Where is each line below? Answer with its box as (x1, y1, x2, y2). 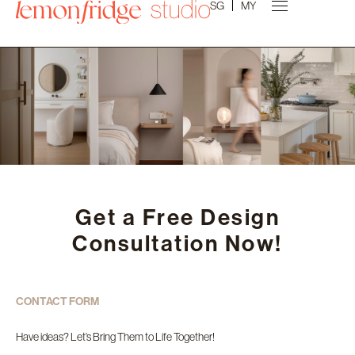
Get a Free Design (74, 204, 281, 231)
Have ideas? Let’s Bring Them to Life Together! (16, 330, 215, 343)
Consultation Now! (72, 230, 283, 257)
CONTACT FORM (16, 294, 99, 308)
